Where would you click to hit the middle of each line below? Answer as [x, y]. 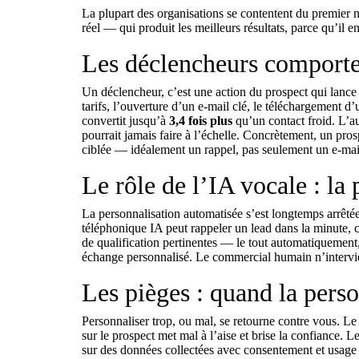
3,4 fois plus [201, 121]
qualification [128, 242]
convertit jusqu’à [125, 121]
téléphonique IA [122, 228]
